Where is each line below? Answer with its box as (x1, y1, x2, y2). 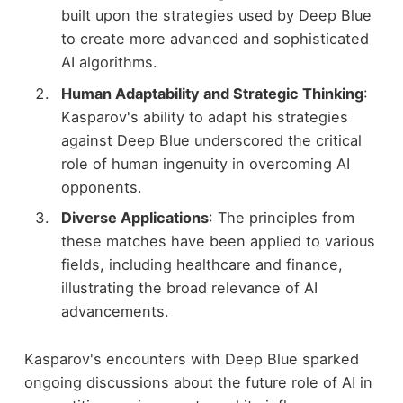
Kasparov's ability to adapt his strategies (60, 107, 348, 126)
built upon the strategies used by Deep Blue (60, 6, 372, 25)
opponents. (60, 177, 142, 196)
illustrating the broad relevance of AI (60, 278, 318, 297)
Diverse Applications (60, 208, 209, 227)
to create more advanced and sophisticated (60, 30, 369, 49)
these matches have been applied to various (60, 231, 375, 250)
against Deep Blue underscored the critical (60, 130, 362, 149)
